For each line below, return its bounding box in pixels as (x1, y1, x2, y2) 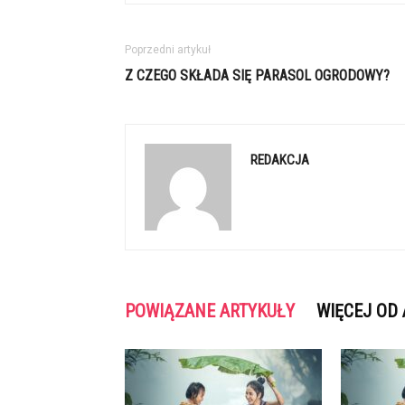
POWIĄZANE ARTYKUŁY (125, 300, 295, 322)
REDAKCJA (250, 152, 309, 168)
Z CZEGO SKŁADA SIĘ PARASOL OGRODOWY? (125, 67, 390, 84)
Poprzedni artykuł (125, 43, 211, 56)
